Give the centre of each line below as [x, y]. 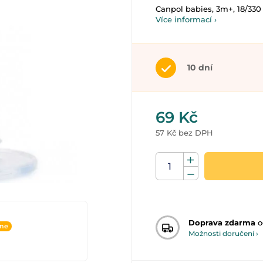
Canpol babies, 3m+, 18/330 [208, 9]
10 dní [200, 68]
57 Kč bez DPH [184, 133]
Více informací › [186, 19]
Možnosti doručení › [223, 233]
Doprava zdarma [222, 222]
